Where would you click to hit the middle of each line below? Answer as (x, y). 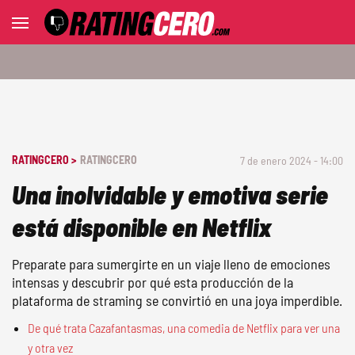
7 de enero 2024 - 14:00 (292, 160)
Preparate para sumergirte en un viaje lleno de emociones (171, 264)
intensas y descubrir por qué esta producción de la (153, 282)
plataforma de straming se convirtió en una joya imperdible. (177, 300)
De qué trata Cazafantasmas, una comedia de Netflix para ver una (184, 328)
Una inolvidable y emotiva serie (170, 194)
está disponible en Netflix (141, 227)
